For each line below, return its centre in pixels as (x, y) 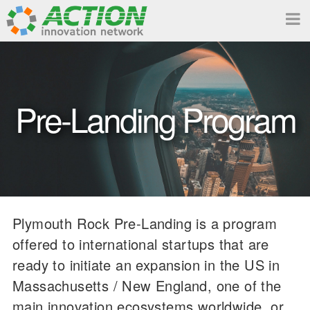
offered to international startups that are (141, 244)
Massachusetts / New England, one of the (147, 285)
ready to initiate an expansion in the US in (146, 264)
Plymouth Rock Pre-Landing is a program (145, 223)
